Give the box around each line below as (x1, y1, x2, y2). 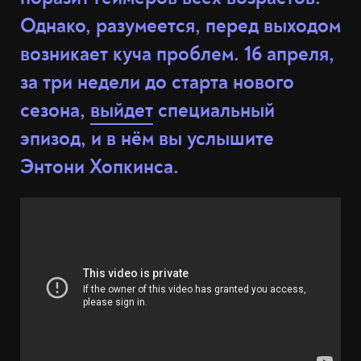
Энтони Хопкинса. (20, 155, 179, 180)
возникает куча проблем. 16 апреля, (20, 42, 334, 67)
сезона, (20, 98, 90, 123)
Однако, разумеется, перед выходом (20, 14, 341, 39)
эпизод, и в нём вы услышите (20, 127, 274, 151)
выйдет (90, 98, 153, 123)
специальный (153, 98, 275, 123)
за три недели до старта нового (20, 70, 294, 95)
